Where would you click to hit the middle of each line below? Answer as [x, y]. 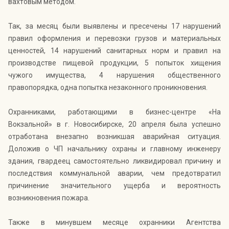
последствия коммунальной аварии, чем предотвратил [114, 174]
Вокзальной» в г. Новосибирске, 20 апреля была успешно [114, 124]
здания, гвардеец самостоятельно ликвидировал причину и [114, 161]
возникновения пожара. [49, 198]
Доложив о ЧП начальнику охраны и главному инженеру [114, 149]
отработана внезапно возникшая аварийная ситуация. [114, 137]
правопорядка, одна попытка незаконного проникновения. [108, 88]
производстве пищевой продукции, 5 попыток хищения [114, 63]
